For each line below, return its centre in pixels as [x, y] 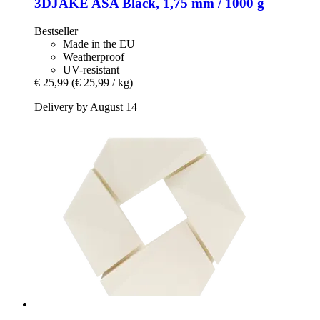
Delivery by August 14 [86, 107]
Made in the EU [99, 44]
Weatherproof [94, 57]
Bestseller [56, 31]
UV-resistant [91, 70]
